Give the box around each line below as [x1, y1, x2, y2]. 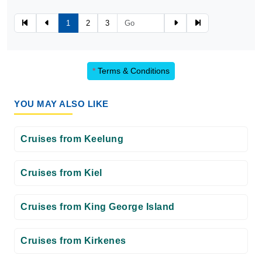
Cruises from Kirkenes [20, 236, 126, 246]
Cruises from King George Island [20, 202, 175, 212]
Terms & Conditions [95, 66, 170, 75]
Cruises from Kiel [20, 168, 102, 178]
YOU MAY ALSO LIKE [14, 99, 109, 109]
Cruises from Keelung [20, 134, 123, 144]
